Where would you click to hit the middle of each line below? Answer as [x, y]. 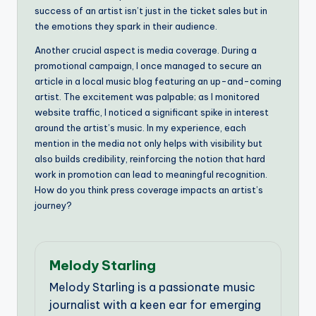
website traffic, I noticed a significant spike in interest [152, 112]
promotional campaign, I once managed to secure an [148, 65]
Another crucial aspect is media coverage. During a [146, 50]
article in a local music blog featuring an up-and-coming [158, 81]
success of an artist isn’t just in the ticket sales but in [151, 10]
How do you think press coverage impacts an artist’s [149, 189]
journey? [53, 205]
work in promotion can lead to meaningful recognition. [151, 174]
